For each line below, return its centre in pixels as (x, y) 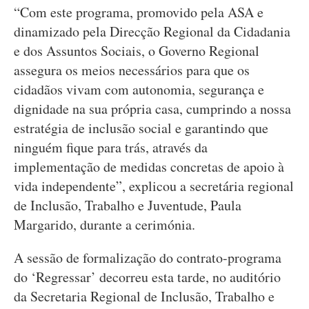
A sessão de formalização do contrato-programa (148, 258)
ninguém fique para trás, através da (111, 147)
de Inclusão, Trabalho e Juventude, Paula (128, 205)
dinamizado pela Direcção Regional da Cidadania (152, 31)
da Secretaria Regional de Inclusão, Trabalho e (144, 296)
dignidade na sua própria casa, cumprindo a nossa (152, 109)
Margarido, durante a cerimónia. (104, 225)
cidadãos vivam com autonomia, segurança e (139, 89)
